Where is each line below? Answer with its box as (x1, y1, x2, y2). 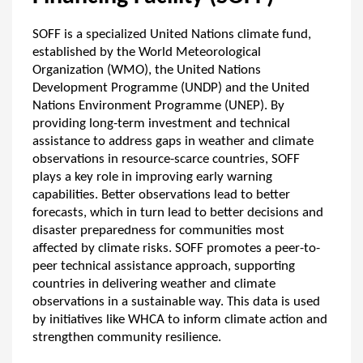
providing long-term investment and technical (32, 117, 290, 130)
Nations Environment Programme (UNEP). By (32, 99, 284, 113)
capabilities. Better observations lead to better (32, 188, 290, 202)
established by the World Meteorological (32, 45, 261, 59)
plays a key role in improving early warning (32, 170, 272, 184)
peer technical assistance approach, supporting (32, 259, 295, 273)
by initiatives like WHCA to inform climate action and (32, 313, 327, 327)
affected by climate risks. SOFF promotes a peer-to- (32, 241, 320, 255)
